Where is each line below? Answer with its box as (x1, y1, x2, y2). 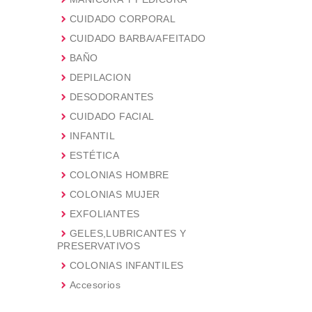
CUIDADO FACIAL (70, 111, 155, 122)
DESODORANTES (70, 91, 154, 102)
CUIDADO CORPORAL (70, 13, 176, 24)
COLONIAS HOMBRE (70, 169, 169, 180)
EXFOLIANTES (70, 208, 140, 219)
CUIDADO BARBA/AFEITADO (70, 33, 206, 44)
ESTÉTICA (70, 150, 120, 161)
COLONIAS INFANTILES (70, 260, 184, 271)
